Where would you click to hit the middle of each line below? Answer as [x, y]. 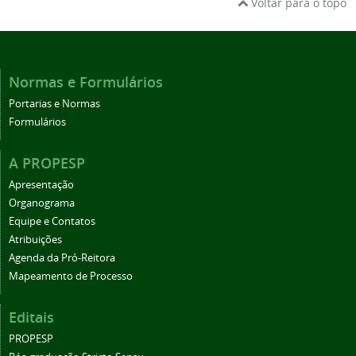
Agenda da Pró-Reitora [62, 258]
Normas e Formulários [86, 82]
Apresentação [41, 185]
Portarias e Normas [54, 104]
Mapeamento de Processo [71, 277]
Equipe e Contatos [52, 222]
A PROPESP [47, 163]
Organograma [42, 203]
